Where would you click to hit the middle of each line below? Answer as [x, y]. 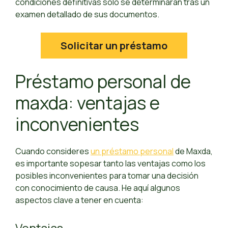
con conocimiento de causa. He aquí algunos [98, 188]
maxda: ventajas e [88, 103]
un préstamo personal [132, 151]
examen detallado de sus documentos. [87, 15]
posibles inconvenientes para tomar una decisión [107, 176]
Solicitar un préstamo [114, 46]
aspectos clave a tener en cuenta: [79, 200]
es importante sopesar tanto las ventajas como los [110, 164]
